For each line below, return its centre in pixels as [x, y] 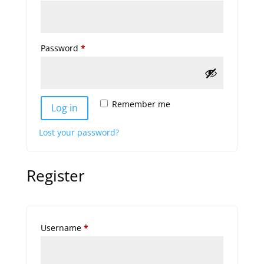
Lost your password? [79, 132]
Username [62, 227]
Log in [64, 108]
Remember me [141, 104]
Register [55, 175]
